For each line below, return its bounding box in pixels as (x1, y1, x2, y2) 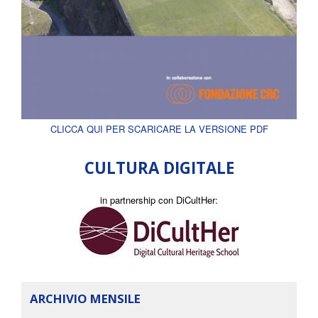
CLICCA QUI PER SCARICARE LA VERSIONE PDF (50, 122, 268, 136)
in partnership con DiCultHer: (100, 193, 218, 207)
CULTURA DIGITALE (84, 157, 234, 180)
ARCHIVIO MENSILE (30, 290, 141, 307)
